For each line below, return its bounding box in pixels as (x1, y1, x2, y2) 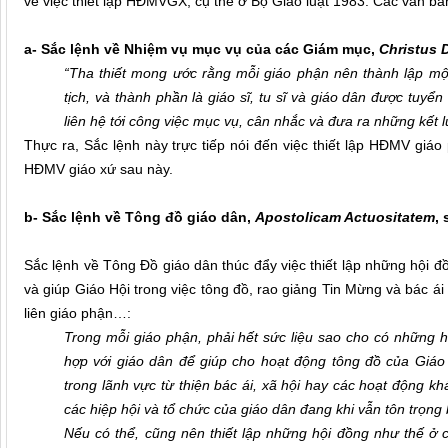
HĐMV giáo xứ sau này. (24, 161, 173, 178)
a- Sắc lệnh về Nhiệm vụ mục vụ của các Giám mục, (24, 41, 379, 58)
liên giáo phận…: (24, 305, 131, 322)
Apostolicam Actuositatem (255, 209, 435, 226)
